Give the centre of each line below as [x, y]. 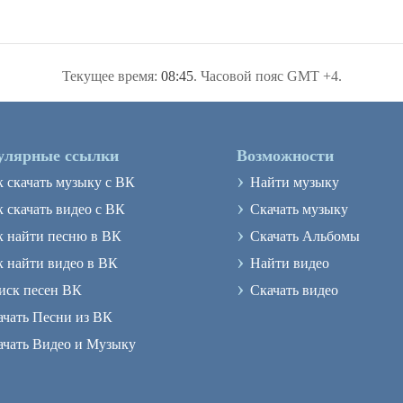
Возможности [285, 156]
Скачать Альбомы [305, 236]
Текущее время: [111, 76]
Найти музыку [295, 182]
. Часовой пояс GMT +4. [267, 76]
